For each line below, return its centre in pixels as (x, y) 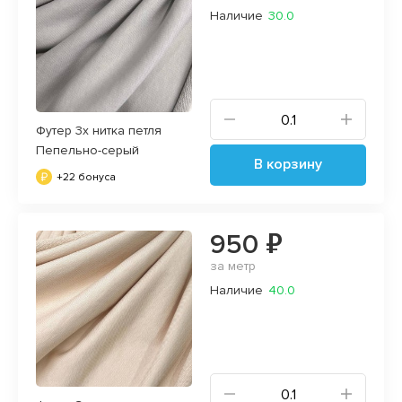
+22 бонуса (86, 177)
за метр (233, 266)
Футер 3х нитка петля (99, 130)
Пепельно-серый (87, 150)
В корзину (288, 164)
